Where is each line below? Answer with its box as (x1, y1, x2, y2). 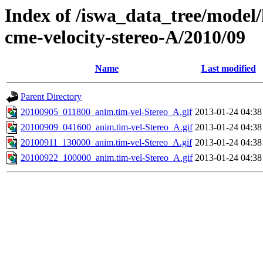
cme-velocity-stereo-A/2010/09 (5, 26, 245, 48)
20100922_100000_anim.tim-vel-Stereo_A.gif (21, 153, 193, 163)
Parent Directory (21, 92, 82, 102)
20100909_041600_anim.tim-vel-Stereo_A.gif (21, 122, 193, 133)
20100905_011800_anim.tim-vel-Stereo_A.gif (21, 107, 192, 117)
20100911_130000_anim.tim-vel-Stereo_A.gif (21, 137, 192, 148)
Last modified (201, 63, 256, 74)
